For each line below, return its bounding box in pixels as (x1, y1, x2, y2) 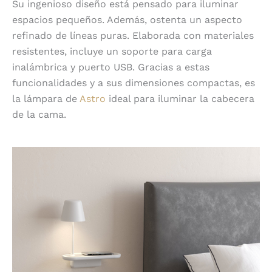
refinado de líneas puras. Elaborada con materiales (12, 29, 254, 41)
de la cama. (12, 108, 66, 120)
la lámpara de (12, 92, 80, 104)
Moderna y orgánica (89, 132, 183, 144)
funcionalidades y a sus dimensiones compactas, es (12, 76, 255, 89)
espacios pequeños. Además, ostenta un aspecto (12, 13, 242, 25)
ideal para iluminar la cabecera (106, 92, 254, 104)
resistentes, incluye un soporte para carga (12, 45, 212, 57)
